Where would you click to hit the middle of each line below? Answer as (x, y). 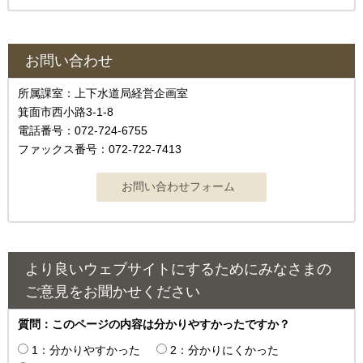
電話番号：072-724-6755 (83, 131)
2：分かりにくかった (224, 350)
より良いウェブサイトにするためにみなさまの (178, 269)
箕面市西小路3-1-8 (66, 112)
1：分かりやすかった (86, 350)
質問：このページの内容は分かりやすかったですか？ (154, 325)
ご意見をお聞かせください (113, 292)
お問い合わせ (69, 61)
